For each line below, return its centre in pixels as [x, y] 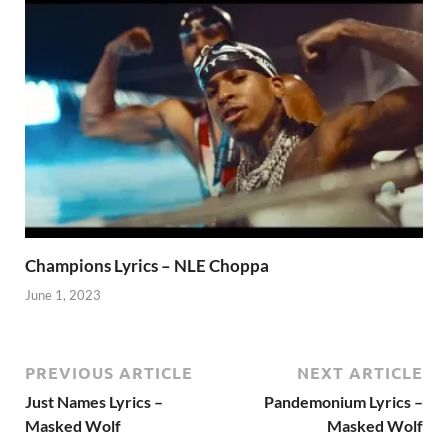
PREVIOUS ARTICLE [109, 372]
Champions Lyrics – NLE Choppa [147, 266]
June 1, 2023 [63, 294]
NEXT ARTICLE [360, 372]
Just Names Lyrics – [94, 401]
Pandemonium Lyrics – [343, 401]
